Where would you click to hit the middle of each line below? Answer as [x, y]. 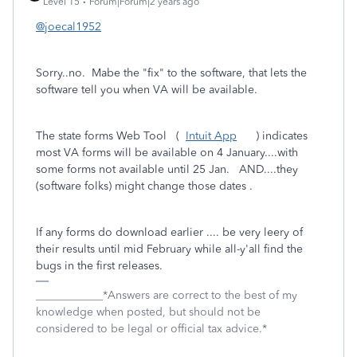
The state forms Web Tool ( [111, 136]
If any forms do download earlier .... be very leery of [169, 232]
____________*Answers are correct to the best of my [167, 295]
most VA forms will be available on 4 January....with [167, 153]
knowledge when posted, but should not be [148, 312]
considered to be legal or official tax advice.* [151, 329]
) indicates [272, 136]
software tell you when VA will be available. [147, 90]
